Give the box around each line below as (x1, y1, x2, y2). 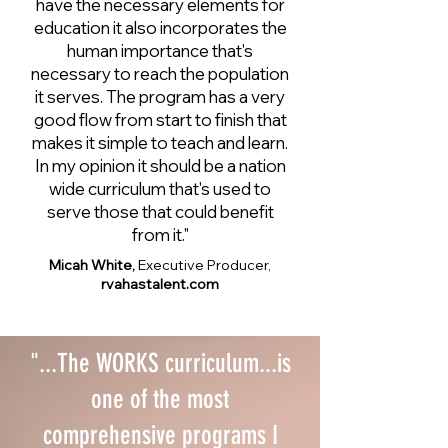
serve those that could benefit (46, 201, 274, 222)
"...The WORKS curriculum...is (29, 348, 291, 379)
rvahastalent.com (101, 275, 219, 293)
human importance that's (67, 40, 253, 61)
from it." (131, 224, 189, 245)
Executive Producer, (138, 256, 271, 274)
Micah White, (49, 256, 138, 274)
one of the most (91, 384, 229, 415)
